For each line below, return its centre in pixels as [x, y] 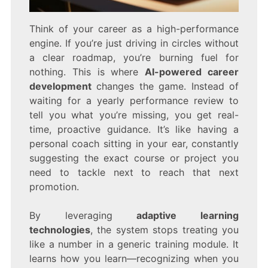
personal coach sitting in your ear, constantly [134, 144]
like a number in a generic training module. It [134, 244]
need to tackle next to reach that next [134, 173]
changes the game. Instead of [165, 86]
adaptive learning [188, 216]
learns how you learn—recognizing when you [134, 259]
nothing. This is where [87, 72]
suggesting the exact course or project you [134, 158]
